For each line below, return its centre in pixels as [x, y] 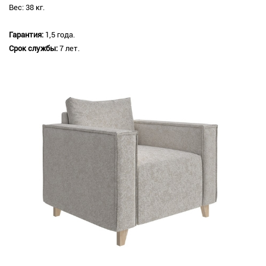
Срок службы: [34, 49]
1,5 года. [60, 35]
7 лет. [69, 49]
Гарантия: [27, 35]
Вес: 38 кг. [27, 8]
